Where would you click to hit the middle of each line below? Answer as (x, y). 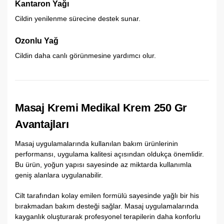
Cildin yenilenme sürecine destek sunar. (78, 19)
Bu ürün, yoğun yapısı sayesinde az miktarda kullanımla (103, 165)
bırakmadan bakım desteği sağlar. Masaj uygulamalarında (107, 206)
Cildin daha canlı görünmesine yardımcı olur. (85, 56)
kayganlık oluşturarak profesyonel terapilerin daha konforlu (108, 216)
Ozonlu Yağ (37, 41)
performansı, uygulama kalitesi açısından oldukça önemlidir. (109, 154)
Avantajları (42, 124)
